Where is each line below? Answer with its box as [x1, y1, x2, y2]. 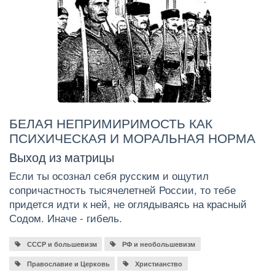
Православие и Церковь [26, 258, 110, 268]
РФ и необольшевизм [122, 239, 196, 249]
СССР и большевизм [26, 239, 97, 249]
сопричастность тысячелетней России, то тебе [9, 182, 236, 197]
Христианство [135, 258, 183, 268]
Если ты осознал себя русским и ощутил [9, 168, 209, 183]
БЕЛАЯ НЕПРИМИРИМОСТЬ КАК [9, 113, 212, 132]
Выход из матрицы [9, 147, 114, 166]
